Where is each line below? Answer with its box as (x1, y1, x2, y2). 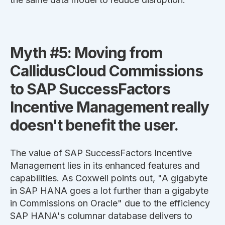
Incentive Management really (10, 98, 209, 117)
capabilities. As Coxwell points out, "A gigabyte (10, 173, 207, 184)
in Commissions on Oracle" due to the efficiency (10, 198, 210, 209)
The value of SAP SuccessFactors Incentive (10, 148, 192, 159)
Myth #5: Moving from (10, 44, 162, 62)
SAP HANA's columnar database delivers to (10, 210, 192, 221)
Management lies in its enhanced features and (10, 160, 200, 171)
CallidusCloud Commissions (10, 62, 203, 80)
